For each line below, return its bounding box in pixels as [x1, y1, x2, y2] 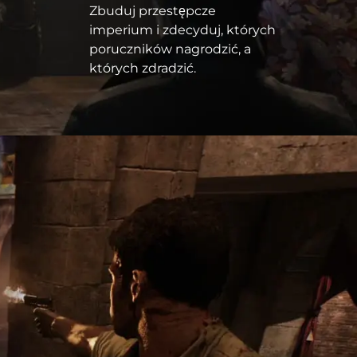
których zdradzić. [89, 61, 196, 76]
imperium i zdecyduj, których [89, 22, 276, 38]
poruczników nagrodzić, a [89, 41, 251, 57]
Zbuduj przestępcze [89, 3, 216, 19]
